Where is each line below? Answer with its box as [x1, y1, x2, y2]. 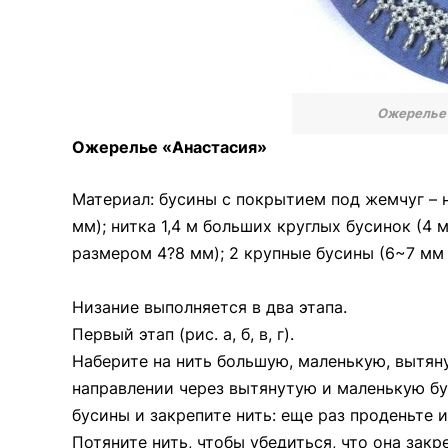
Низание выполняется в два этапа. [72, 297, 347, 318]
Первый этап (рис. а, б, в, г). [72, 324, 294, 345]
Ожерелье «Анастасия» [72, 137, 267, 158]
